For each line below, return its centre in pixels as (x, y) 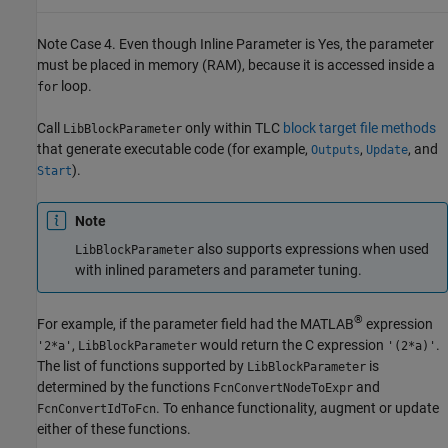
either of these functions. (114, 428)
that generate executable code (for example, (174, 149)
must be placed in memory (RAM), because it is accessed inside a (236, 65)
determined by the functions (125, 386)
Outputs (335, 150)
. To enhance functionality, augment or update (297, 407)
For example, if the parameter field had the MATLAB (195, 323)
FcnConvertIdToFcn (96, 408)
